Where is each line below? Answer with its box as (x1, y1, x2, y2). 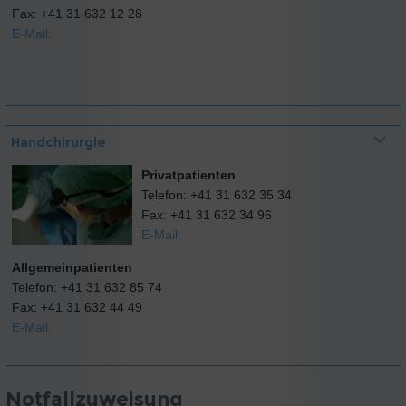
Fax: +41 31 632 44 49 (12, 299, 142, 314)
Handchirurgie (11, 133, 106, 150)
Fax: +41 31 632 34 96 (140, 207, 272, 222)
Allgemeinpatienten (12, 259, 132, 275)
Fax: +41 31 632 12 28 (12, 6, 142, 21)
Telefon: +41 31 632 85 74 (12, 279, 162, 295)
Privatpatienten (140, 167, 236, 182)
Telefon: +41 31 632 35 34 (140, 187, 292, 202)
